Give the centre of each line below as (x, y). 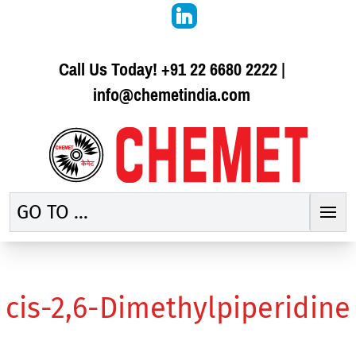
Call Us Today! (110, 70)
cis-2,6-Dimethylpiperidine (178, 308)
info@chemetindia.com (172, 95)
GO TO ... (52, 212)
